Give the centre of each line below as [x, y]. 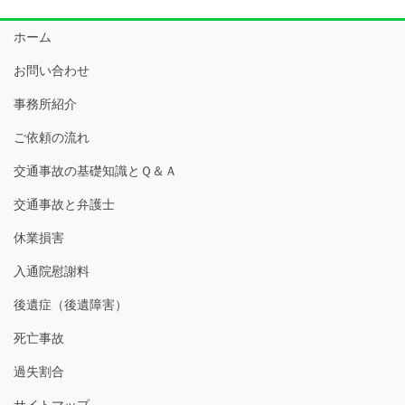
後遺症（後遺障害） [71, 304]
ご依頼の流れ [52, 137]
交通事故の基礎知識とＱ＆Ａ [95, 170]
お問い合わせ [52, 70]
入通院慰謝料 [52, 271]
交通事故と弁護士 [64, 204]
